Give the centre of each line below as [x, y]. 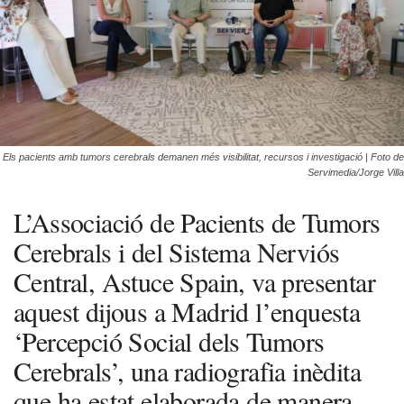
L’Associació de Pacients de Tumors [197, 221]
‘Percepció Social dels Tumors [169, 340]
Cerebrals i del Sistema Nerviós [177, 251]
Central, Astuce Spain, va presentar [194, 281]
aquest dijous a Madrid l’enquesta [187, 311]
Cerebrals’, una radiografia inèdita [187, 370]
